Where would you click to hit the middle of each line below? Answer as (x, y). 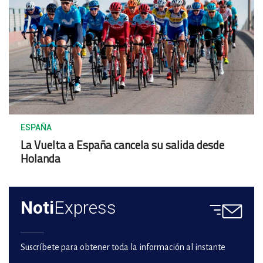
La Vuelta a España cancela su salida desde (122, 145)
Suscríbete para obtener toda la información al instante (123, 247)
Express (85, 208)
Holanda (41, 159)
